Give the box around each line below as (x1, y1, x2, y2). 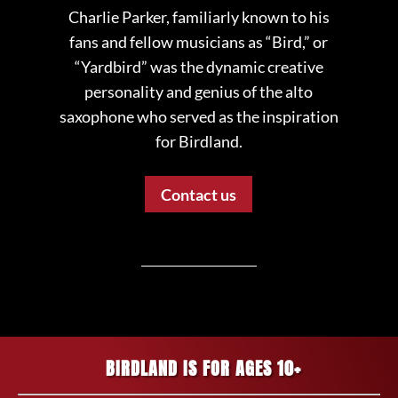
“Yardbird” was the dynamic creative (74, 57, 323, 77)
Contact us (161, 184, 237, 204)
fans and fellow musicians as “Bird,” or (69, 32, 329, 52)
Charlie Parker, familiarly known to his (68, 7, 330, 28)
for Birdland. (155, 131, 243, 152)
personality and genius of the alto (84, 82, 314, 102)
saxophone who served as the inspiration (59, 107, 338, 127)
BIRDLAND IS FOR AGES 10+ (106, 354, 301, 383)
